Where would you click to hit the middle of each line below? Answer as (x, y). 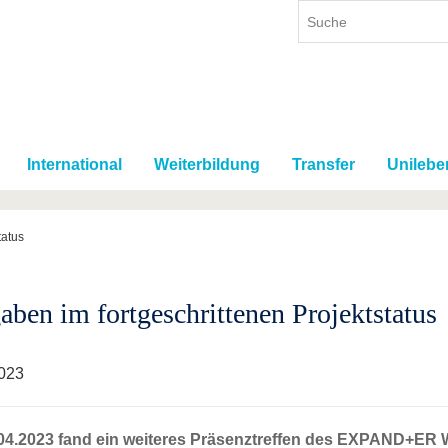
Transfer (323, 165)
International (74, 165)
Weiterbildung (207, 165)
